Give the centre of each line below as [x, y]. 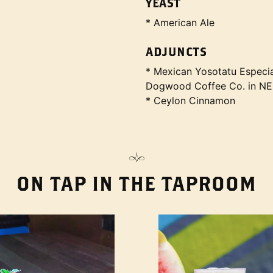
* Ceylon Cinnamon [190, 101]
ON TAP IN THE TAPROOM [136, 183]
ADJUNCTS [176, 51]
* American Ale [180, 23]
